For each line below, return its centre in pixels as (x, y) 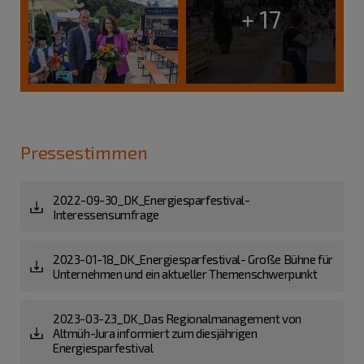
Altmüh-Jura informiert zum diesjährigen (155, 333)
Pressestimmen (84, 152)
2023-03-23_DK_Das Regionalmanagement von (178, 318)
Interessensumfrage (106, 214)
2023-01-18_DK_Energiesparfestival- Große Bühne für (193, 259)
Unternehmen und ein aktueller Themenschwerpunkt (185, 273)
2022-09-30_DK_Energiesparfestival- (152, 199)
